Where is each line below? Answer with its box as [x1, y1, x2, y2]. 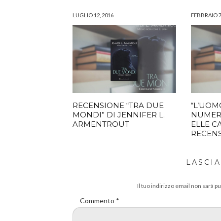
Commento [80, 196, 116, 205]
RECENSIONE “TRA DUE [73, 101, 164, 110]
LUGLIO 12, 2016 [73, 12, 113, 18]
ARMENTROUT [73, 119, 129, 129]
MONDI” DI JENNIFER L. [73, 110, 165, 120]
